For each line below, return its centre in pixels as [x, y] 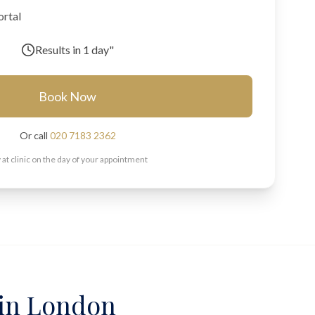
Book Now [67, 96]
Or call [34, 135]
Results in [59, 50]
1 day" [98, 50]
